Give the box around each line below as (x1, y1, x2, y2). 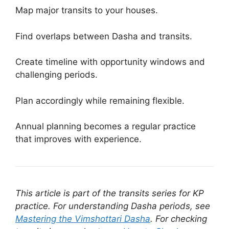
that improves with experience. (15, 134, 142, 144)
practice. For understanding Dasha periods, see (15, 201, 210, 211)
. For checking (150, 214, 207, 224)
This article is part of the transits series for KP (15, 188, 204, 198)
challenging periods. (15, 70, 98, 80)
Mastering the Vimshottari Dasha (15, 214, 150, 224)
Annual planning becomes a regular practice (15, 121, 196, 131)
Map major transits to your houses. (15, 5, 158, 15)
